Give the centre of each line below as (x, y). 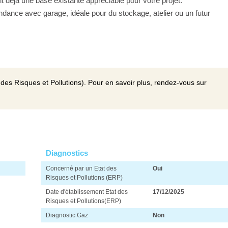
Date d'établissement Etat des (87, 192)
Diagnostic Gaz (67, 215)
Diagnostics (67, 153)
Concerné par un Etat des (81, 168)
